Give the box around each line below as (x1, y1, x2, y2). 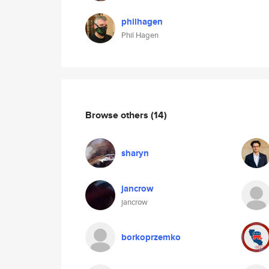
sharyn (121, 147, 149, 160)
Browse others (85, 107, 151, 122)
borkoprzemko (121, 231, 181, 244)
